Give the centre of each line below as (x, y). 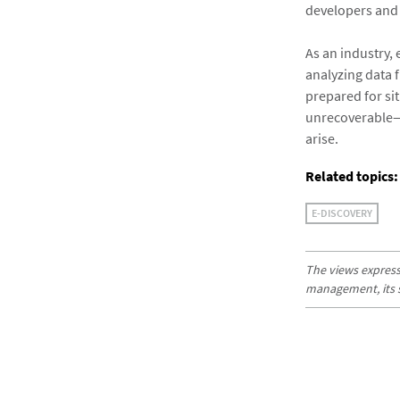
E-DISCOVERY (342, 213)
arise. (322, 138)
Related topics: (352, 176)
